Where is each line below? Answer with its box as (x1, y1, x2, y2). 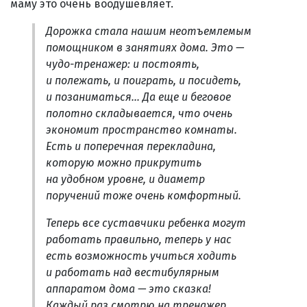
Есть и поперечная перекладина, (46, 139, 216, 153)
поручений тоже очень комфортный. (46, 188, 241, 202)
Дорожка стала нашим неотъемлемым (46, 24, 251, 38)
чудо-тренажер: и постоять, (46, 57, 199, 71)
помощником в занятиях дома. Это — (46, 40, 244, 54)
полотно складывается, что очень (46, 106, 232, 120)
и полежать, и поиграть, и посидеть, (46, 73, 241, 87)
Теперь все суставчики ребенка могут (46, 216, 246, 230)
